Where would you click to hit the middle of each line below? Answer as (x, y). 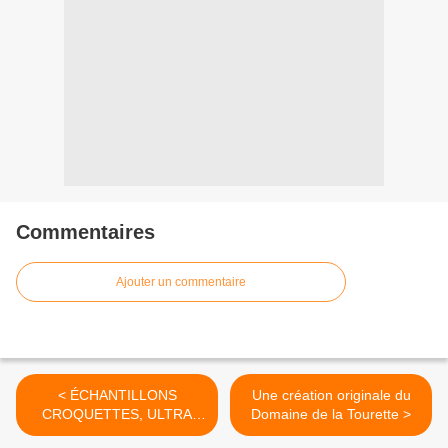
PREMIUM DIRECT (117, 433)
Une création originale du (331, 395)
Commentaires (85, 232)
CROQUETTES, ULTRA (117, 414)
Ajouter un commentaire (181, 282)
